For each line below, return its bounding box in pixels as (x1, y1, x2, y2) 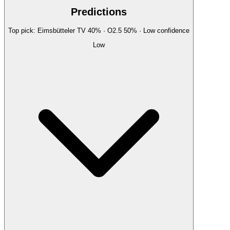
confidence (155, 27, 189, 34)
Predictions (71, 6, 127, 18)
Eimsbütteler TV (37, 27, 86, 34)
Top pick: (8, 27, 37, 34)
